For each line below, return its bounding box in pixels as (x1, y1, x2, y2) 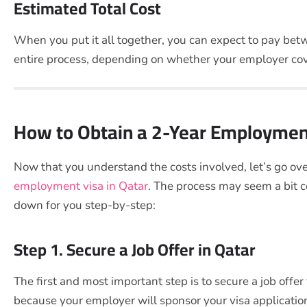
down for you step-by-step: (14, 197, 156, 213)
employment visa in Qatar (14, 177, 148, 194)
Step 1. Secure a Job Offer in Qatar (14, 234, 256, 265)
